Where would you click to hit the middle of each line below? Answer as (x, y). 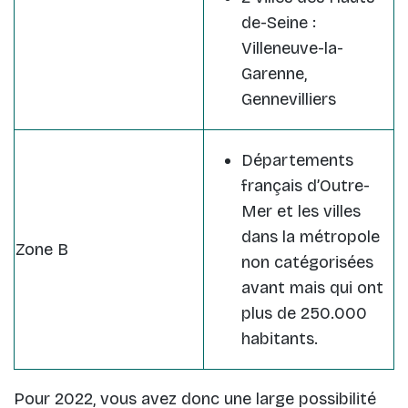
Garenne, (274, 74)
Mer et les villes (301, 212)
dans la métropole (311, 237)
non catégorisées (307, 263)
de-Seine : (279, 23)
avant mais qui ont (312, 288)
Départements (297, 161)
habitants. (280, 339)
